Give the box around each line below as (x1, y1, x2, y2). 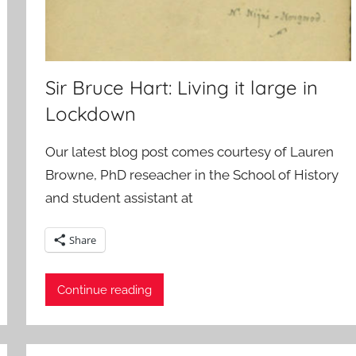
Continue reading (57, 282, 153, 297)
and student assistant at (45, 190, 194, 206)
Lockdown (45, 102, 137, 126)
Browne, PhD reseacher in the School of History (45, 167, 339, 183)
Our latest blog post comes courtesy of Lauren (45, 144, 335, 160)
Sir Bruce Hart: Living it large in (45, 75, 319, 99)
